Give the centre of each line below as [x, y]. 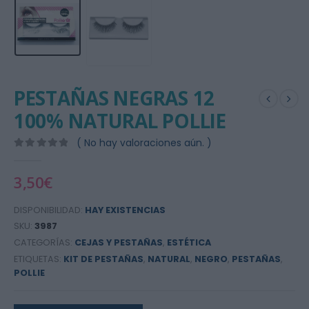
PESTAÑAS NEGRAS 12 [114, 98]
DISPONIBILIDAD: [49, 210]
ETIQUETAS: [39, 259]
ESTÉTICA [189, 243]
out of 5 [39, 156]
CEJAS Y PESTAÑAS [119, 243]
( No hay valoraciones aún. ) [144, 143]
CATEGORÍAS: [44, 243]
